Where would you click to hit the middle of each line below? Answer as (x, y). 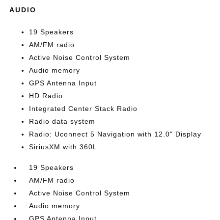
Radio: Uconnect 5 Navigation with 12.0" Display (115, 134)
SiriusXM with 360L (63, 147)
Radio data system (62, 122)
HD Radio (46, 96)
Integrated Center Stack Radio (83, 109)
